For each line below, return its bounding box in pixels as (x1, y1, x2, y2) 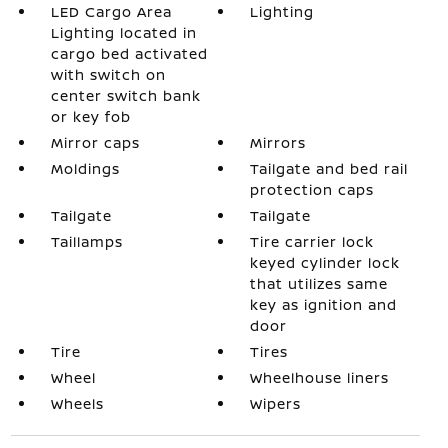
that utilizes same (250, 273, 389, 293)
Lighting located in (50, 22, 197, 42)
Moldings (50, 158, 120, 178)
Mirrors (250, 132, 307, 152)
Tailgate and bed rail (250, 158, 409, 178)
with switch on (50, 64, 166, 84)
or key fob (50, 106, 131, 126)
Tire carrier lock (250, 231, 375, 251)
